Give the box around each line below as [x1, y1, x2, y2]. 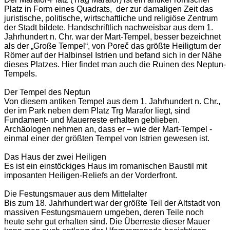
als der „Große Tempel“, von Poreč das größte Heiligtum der [4, 42, 221, 51]
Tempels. [4, 69, 37, 79]
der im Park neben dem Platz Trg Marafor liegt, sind [4, 106, 190, 116]
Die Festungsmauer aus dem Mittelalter [4, 189, 147, 199]
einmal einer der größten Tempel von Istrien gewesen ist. [4, 134, 209, 143]
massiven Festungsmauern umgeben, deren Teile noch [4, 208, 204, 217]
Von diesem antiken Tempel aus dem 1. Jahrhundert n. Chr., [4, 97, 220, 106]
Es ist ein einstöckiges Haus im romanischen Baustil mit [4, 162, 207, 171]
